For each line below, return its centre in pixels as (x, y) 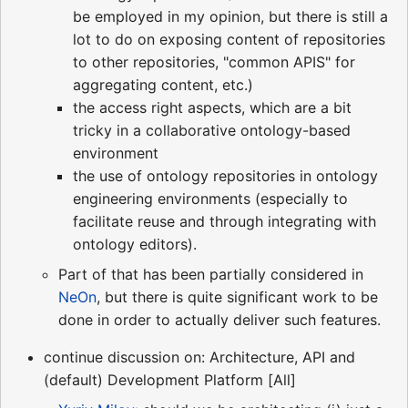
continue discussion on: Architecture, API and (199, 357)
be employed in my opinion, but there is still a (230, 17)
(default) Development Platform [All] (170, 380)
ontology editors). (135, 245)
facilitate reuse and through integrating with (224, 222)
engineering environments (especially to (210, 199)
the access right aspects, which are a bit (212, 108)
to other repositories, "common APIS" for (214, 62)
